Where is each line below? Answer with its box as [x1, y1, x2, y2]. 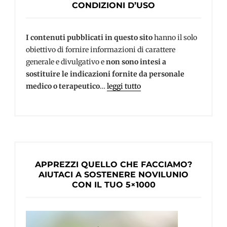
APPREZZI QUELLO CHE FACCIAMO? [35, 159, 192, 169]
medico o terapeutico [26, 82, 100, 91]
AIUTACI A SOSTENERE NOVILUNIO [39, 169, 188, 179]
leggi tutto [107, 82, 141, 91]
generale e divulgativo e [26, 57, 106, 67]
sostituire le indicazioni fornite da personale [26, 69, 184, 79]
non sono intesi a [106, 57, 166, 67]
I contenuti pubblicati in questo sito [26, 33, 153, 43]
